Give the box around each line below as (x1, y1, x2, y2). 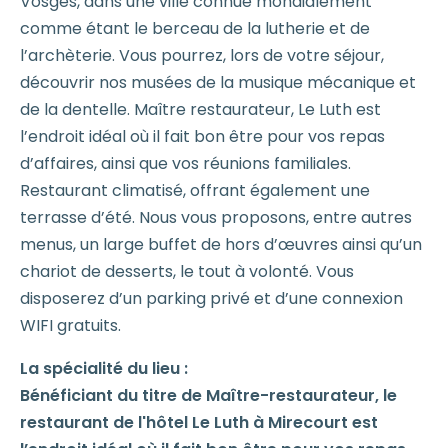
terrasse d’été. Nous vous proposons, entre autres (20, 205, 412, 229)
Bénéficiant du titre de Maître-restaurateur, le (20, 383, 397, 407)
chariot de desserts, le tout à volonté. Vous (20, 259, 354, 283)
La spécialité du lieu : (20, 356, 188, 380)
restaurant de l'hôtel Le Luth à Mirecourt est (20, 410, 378, 434)
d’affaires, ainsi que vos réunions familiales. (20, 151, 351, 175)
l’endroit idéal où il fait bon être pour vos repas (20, 124, 385, 148)
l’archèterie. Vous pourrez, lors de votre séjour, (20, 43, 384, 67)
